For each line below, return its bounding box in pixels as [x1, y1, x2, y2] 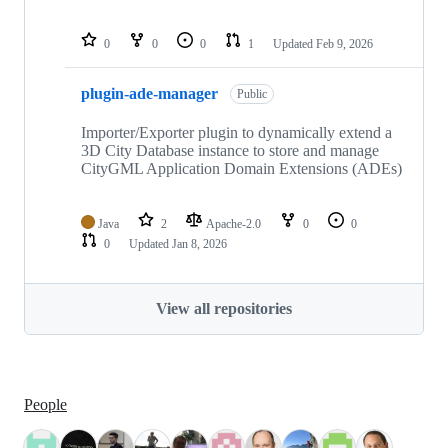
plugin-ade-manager [81, 85, 218, 103]
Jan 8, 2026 [172, 236, 227, 251]
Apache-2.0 [206, 216, 264, 231]
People [24, 396, 67, 414]
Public [237, 86, 267, 101]
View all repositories [156, 299, 292, 317]
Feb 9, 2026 [316, 36, 373, 51]
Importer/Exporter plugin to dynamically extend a [81, 123, 392, 141]
